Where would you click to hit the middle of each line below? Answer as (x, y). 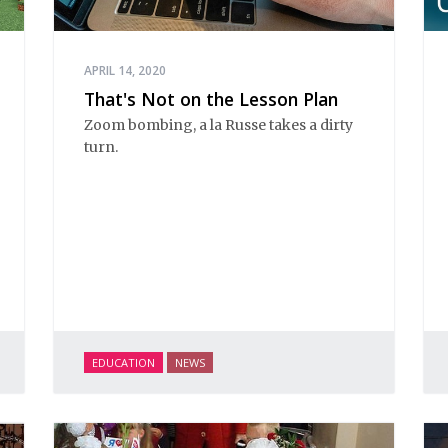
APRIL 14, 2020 (125, 70)
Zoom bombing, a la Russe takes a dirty (218, 125)
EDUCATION (123, 363)
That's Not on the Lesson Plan (211, 98)
